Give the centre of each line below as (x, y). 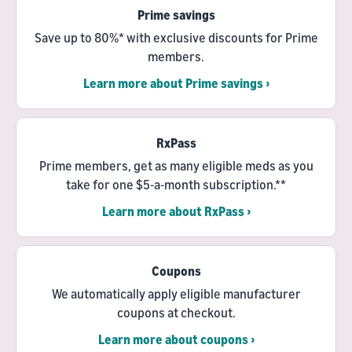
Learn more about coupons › (176, 339)
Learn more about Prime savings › (176, 83)
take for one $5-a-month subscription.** (176, 184)
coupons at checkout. (176, 312)
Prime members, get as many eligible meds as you (176, 165)
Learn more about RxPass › (176, 211)
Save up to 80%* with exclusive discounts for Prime (176, 37)
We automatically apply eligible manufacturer (176, 293)
